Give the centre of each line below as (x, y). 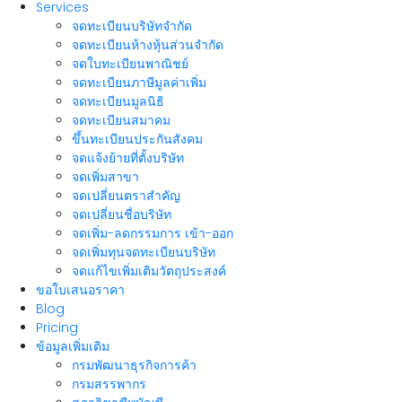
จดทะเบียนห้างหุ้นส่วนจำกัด (148, 45)
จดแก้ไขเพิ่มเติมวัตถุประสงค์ (149, 271)
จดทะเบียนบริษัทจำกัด (132, 26)
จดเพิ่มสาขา (105, 177)
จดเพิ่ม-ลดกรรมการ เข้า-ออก (153, 233)
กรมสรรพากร (109, 384)
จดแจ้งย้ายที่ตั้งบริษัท (128, 158)
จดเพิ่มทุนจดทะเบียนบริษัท (144, 252)
